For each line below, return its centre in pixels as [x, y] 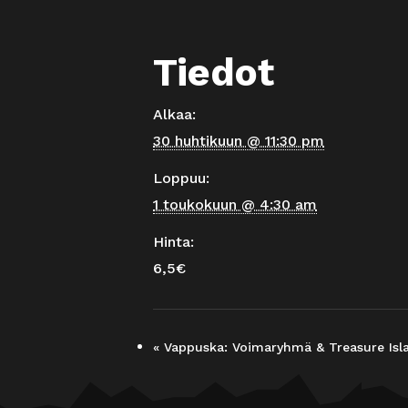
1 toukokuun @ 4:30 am [235, 204]
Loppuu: [181, 178]
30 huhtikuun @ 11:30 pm [239, 141]
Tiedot [214, 72]
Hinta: [173, 242]
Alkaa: [174, 114]
